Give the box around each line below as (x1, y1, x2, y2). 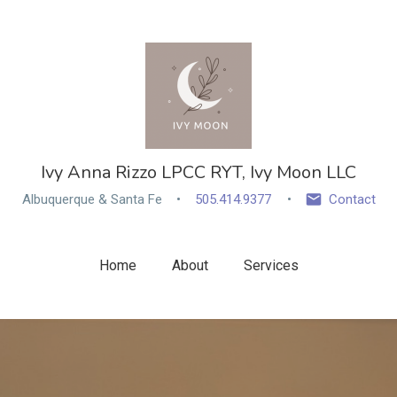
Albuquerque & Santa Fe (21, 191, 162, 207)
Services (243, 257, 299, 274)
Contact (328, 191, 376, 207)
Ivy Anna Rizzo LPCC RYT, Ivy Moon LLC (41, 160, 356, 184)
